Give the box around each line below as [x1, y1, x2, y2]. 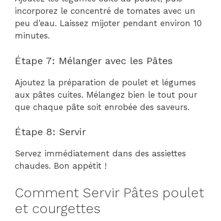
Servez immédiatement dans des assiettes [15, 148, 186, 158]
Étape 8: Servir [15, 126, 86, 138]
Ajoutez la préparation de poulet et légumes [15, 77, 196, 87]
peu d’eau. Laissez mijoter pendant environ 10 [15, 18, 202, 28]
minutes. [15, 31, 50, 40]
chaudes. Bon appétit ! [15, 161, 107, 171]
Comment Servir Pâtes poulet [15, 184, 204, 201]
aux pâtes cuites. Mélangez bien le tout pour [15, 89, 197, 100]
